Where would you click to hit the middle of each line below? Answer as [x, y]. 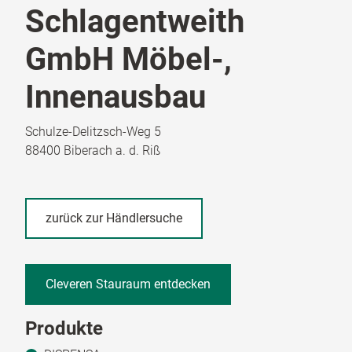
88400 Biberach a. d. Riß [93, 150]
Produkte [64, 328]
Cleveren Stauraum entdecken [128, 284]
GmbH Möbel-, [128, 59]
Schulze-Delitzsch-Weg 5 [93, 131]
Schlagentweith [135, 21]
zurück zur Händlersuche [114, 218]
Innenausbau [115, 97]
